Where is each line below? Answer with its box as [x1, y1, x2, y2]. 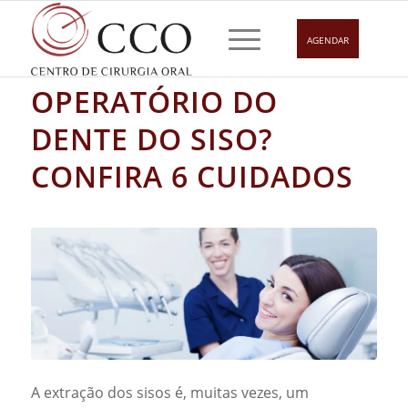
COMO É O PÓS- [30, 45, 261, 84]
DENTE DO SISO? [30, 119, 273, 158]
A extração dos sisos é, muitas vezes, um [30, 382, 309, 403]
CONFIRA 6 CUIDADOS [30, 157, 353, 196]
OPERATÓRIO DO [30, 82, 278, 121]
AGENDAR [307, 33, 350, 46]
